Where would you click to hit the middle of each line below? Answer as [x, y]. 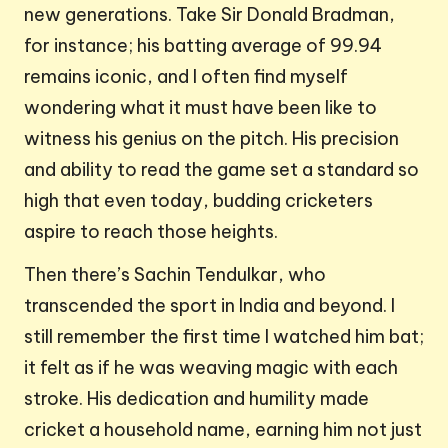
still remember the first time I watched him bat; [224, 337]
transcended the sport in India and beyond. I [209, 306]
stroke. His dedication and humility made [196, 399]
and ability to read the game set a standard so [221, 170]
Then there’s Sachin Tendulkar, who [175, 275]
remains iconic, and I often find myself [186, 77]
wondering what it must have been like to [200, 108]
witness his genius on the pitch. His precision [211, 139]
